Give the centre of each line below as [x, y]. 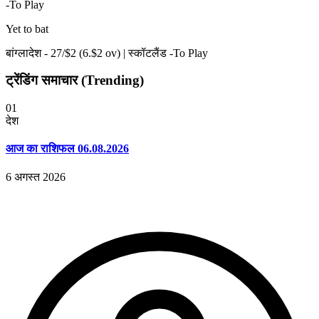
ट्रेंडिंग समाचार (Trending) [75, 80]
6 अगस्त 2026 [36, 177]
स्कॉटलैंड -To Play [168, 53]
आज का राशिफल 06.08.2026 [67, 149]
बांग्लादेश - [28, 53]
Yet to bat [27, 28]
